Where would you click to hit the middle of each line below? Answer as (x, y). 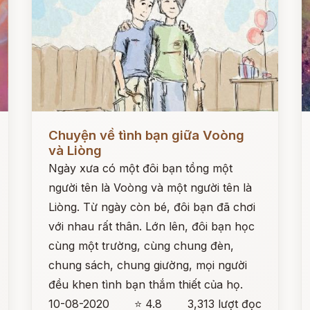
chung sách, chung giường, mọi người (148, 265)
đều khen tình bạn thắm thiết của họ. (146, 284)
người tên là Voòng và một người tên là (151, 188)
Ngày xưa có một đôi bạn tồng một (141, 168)
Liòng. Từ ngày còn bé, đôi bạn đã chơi (152, 207)
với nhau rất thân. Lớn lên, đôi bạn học (152, 226)
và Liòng (75, 151)
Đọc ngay (57, 125)
